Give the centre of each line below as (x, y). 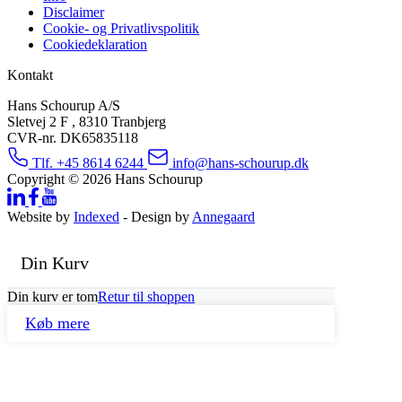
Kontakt (30, 74)
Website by (40, 216)
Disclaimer (74, 12)
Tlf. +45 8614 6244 (88, 162)
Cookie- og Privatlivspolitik (121, 28)
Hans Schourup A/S (64, 105)
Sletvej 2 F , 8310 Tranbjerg (87, 121)
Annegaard (223, 216)
